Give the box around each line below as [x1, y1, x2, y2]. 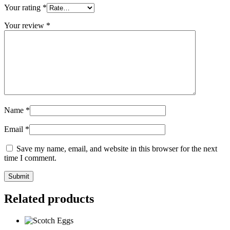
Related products [4, 191, 94, 205]
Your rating [4, 3, 43, 12]
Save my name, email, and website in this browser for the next [16, 144, 217, 154]
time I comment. [4, 154, 56, 163]
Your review [4, 21, 46, 30]
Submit [8, 172, 29, 181]
